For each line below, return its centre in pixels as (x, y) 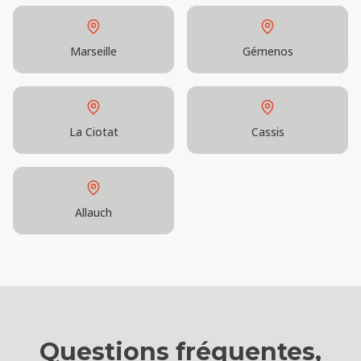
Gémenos (268, 51)
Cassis (268, 132)
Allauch (93, 212)
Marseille (93, 51)
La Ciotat (93, 132)
